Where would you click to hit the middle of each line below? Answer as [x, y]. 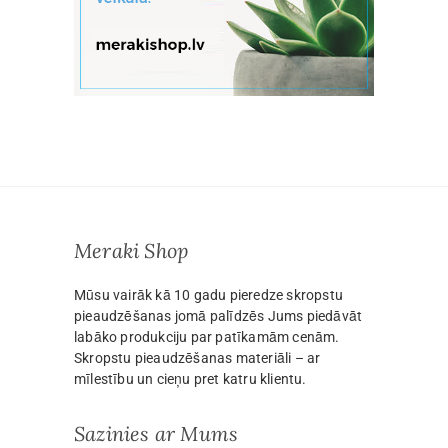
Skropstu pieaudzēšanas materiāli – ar [197, 357]
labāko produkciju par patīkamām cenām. [207, 336]
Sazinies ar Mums [156, 433]
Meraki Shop [131, 250]
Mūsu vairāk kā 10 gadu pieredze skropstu [208, 294]
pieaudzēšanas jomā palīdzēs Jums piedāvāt [218, 315]
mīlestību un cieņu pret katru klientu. [190, 378]
